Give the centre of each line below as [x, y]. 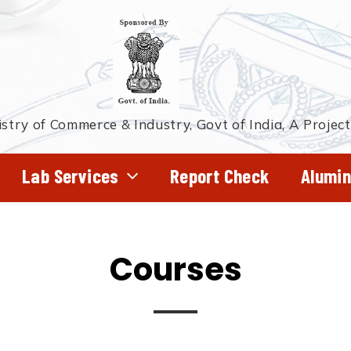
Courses [175, 270]
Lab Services [71, 175]
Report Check [219, 175]
